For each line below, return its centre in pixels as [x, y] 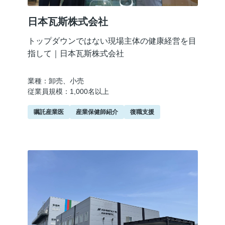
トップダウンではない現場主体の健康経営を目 [112, 41]
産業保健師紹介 [97, 112]
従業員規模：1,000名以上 [68, 91]
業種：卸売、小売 [55, 81]
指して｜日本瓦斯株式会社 [76, 54]
